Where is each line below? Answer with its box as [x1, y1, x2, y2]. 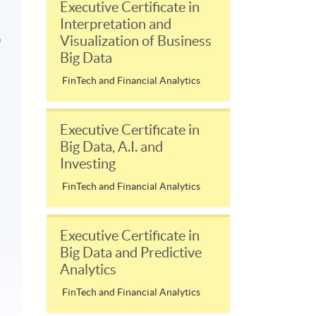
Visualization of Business [60, 32, 212, 49]
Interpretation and [60, 16, 171, 32]
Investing [60, 155, 116, 171]
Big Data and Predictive [60, 244, 202, 260]
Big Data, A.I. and [60, 138, 163, 154]
